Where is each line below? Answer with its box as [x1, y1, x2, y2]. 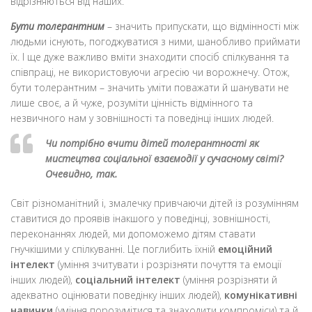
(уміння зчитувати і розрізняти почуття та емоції [55, 257, 281, 271]
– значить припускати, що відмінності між [107, 19, 299, 33]
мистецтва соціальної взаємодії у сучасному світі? [45, 151, 283, 165]
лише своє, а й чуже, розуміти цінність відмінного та [10, 95, 253, 109]
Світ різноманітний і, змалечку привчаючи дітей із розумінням [10, 196, 299, 210]
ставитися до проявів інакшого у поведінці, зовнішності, [10, 211, 270, 225]
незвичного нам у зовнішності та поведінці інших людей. [10, 111, 274, 125]
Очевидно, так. [45, 166, 118, 180]
